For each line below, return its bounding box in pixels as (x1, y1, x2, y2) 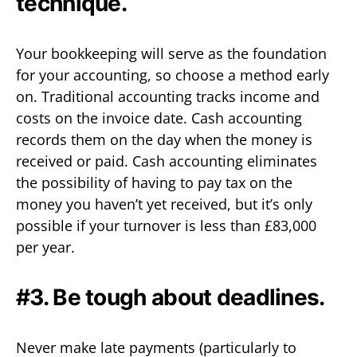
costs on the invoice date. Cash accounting (16, 108, 302, 127)
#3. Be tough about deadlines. (16, 283, 325, 311)
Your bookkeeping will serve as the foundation (16, 43, 327, 63)
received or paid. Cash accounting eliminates (16, 151, 317, 171)
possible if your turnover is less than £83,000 (16, 215, 316, 235)
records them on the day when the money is (16, 129, 312, 149)
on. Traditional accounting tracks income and (16, 86, 320, 106)
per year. (16, 237, 75, 257)
